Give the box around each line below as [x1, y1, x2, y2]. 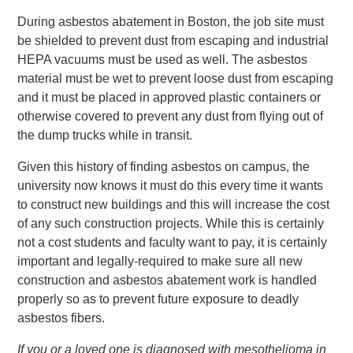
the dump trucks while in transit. [17, 128, 193, 142]
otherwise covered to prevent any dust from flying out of [17, 110, 324, 123]
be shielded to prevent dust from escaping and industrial [17, 34, 329, 47]
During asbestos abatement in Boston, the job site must [17, 15, 325, 28]
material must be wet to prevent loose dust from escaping [17, 72, 334, 85]
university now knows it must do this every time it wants [17, 179, 324, 192]
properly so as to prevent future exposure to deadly [17, 292, 299, 306]
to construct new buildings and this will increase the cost [17, 198, 330, 211]
